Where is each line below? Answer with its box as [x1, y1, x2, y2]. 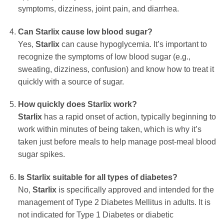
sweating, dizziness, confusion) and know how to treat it [17, 64, 214, 73]
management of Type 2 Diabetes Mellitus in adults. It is [17, 198, 210, 207]
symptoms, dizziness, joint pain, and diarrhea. [17, 4, 179, 13]
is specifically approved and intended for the [56, 185, 214, 194]
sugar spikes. [17, 150, 65, 159]
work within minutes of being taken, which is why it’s [17, 125, 201, 134]
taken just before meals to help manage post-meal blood [17, 137, 216, 146]
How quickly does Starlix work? [17, 100, 137, 109]
